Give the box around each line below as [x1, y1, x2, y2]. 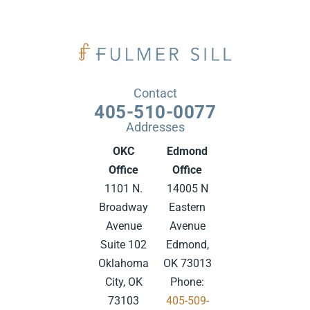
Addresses [125, 120, 185, 135]
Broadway [99, 201, 148, 215]
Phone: [170, 275, 204, 289]
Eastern [169, 201, 206, 215]
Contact [133, 86, 177, 101]
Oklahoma [98, 257, 149, 271]
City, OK [104, 275, 143, 289]
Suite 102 [100, 238, 147, 252]
